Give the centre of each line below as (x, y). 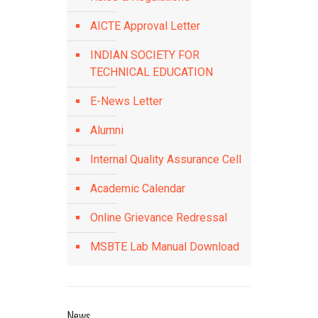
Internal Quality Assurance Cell (166, 159)
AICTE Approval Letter (145, 26)
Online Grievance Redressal (159, 218)
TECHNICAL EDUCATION (152, 72)
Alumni (107, 130)
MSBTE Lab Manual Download (165, 247)
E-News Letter (126, 101)
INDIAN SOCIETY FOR (145, 55)
